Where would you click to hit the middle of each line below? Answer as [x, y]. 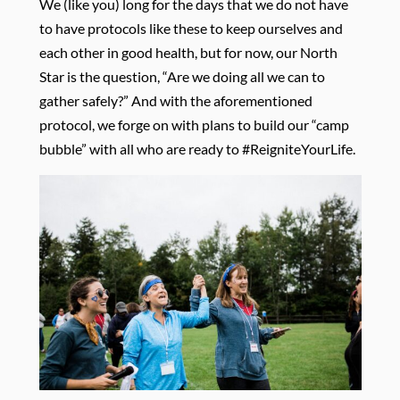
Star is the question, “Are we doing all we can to [182, 76]
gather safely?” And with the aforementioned [175, 100]
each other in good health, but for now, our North [188, 52]
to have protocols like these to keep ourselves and [191, 28]
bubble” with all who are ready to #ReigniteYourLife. [197, 148]
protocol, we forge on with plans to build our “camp [194, 124]
